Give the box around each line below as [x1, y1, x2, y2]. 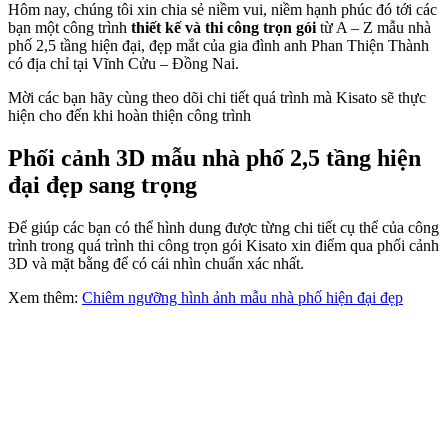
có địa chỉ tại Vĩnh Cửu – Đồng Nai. [8, 55, 239, 73]
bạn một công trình [8, 19, 131, 37]
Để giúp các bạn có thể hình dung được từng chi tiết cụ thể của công [8, 219, 439, 237]
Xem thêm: [8, 289, 82, 307]
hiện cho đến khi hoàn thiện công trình [8, 107, 251, 125]
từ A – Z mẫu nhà [316, 19, 431, 37]
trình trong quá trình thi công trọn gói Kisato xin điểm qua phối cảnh [8, 237, 439, 255]
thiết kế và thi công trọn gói [131, 19, 316, 37]
